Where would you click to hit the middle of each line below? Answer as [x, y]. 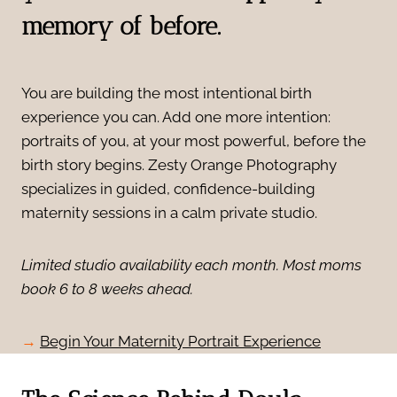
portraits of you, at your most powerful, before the [194, 140]
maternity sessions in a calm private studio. [169, 212]
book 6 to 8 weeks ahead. [107, 288]
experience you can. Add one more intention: [176, 117]
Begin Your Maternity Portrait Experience [180, 341]
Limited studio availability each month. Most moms [191, 265]
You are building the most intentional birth [167, 93]
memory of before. [121, 26]
